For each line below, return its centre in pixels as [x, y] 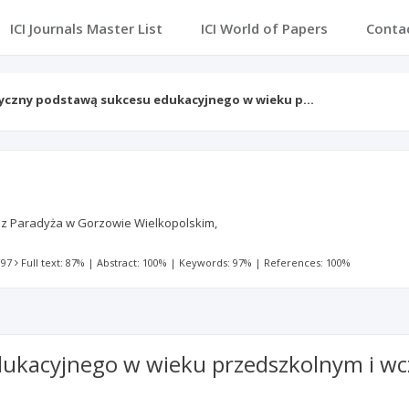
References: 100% [308, 262]
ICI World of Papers [264, 28]
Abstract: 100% [132, 262]
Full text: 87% [53, 262]
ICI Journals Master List [86, 28]
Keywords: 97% [216, 262]
